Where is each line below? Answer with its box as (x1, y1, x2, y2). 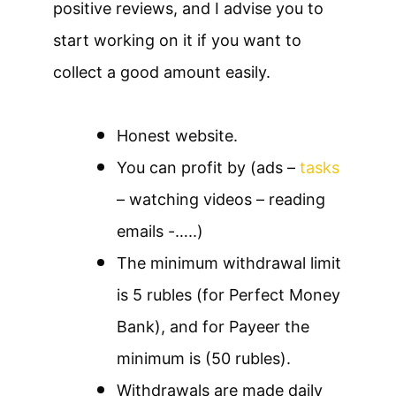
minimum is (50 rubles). (117, 349, 291, 369)
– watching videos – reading (117, 190, 325, 209)
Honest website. (117, 126, 238, 146)
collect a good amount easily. (53, 63, 270, 82)
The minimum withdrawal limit (117, 254, 341, 273)
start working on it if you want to (53, 31, 301, 50)
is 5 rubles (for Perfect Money (117, 286, 340, 305)
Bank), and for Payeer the (117, 317, 309, 337)
